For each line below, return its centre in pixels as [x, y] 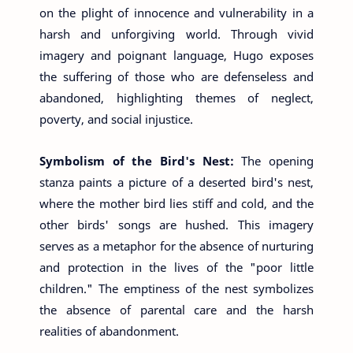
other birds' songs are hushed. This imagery [176, 224]
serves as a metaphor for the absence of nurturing [176, 245]
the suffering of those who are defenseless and [176, 77]
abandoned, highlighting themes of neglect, [176, 98]
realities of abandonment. [109, 331]
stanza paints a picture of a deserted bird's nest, [176, 182]
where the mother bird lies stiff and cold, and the [176, 203]
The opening [278, 160]
